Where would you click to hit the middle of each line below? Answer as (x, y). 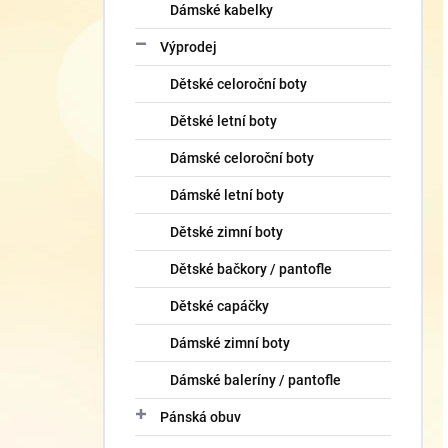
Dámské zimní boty (230, 343)
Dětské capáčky (219, 306)
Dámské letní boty (227, 195)
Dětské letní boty (223, 121)
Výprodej (188, 47)
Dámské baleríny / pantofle (255, 380)
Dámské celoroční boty (242, 158)
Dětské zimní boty (226, 232)
